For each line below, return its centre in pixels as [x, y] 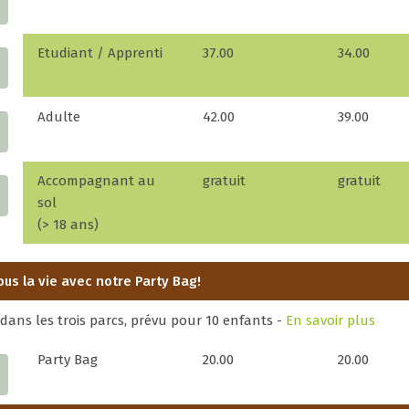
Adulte [59, 116]
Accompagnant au [96, 180]
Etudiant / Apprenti [100, 52]
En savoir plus [330, 320]
